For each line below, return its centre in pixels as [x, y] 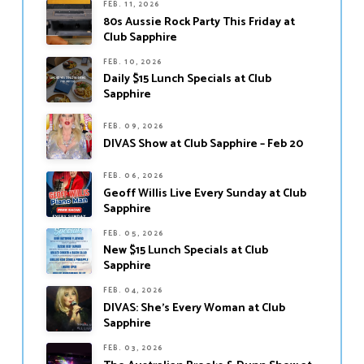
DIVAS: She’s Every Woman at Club [194, 308]
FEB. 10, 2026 [133, 62]
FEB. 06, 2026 [134, 176]
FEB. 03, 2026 [133, 348]
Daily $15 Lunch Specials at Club [187, 80]
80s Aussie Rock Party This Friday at [199, 22]
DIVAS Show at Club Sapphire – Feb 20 [203, 145]
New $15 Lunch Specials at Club [185, 251]
